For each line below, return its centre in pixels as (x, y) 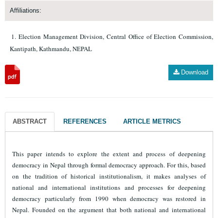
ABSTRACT (30, 121)
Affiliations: (26, 10)
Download (194, 72)
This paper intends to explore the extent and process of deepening (109, 154)
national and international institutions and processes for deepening (109, 187)
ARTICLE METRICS (152, 121)
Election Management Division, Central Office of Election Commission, (116, 36)
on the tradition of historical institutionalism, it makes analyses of (109, 176)
